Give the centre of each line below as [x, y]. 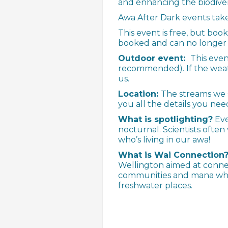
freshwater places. [155, 186]
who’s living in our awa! [164, 140]
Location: [139, 94]
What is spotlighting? [165, 120]
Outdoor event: [154, 59]
